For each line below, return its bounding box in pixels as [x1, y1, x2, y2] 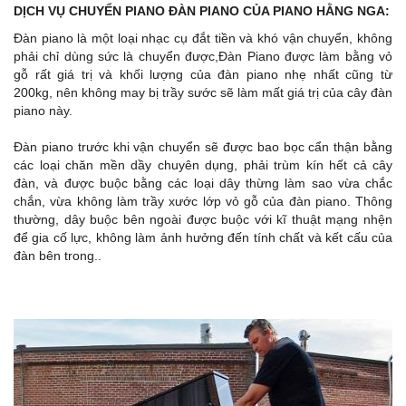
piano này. [14, 102, 72, 118]
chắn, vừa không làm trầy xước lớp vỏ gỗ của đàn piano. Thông [14, 193, 392, 208]
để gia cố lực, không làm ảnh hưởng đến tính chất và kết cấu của [14, 229, 392, 245]
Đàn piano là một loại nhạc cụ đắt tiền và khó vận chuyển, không [14, 30, 392, 45]
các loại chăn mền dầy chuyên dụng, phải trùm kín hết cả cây [14, 157, 392, 172]
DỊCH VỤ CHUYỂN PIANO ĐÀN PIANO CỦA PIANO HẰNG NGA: [14, 3, 390, 18]
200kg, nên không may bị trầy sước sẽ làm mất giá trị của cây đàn [14, 84, 392, 100]
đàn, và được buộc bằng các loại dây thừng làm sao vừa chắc [14, 175, 392, 190]
